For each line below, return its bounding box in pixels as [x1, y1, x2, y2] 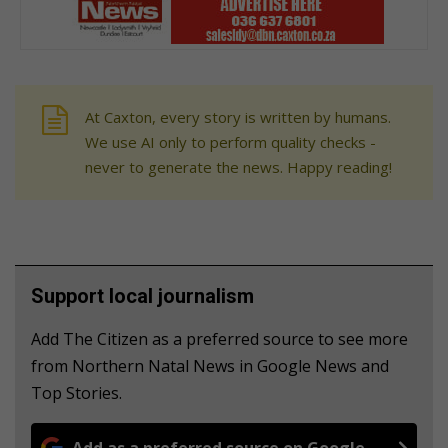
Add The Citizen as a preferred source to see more [31, 328, 408, 351]
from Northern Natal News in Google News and [31, 355, 389, 378]
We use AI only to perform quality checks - [85, 132, 376, 153]
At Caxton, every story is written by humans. [85, 107, 391, 128]
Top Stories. [31, 382, 122, 405]
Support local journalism [31, 284, 254, 309]
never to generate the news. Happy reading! [85, 157, 392, 178]
